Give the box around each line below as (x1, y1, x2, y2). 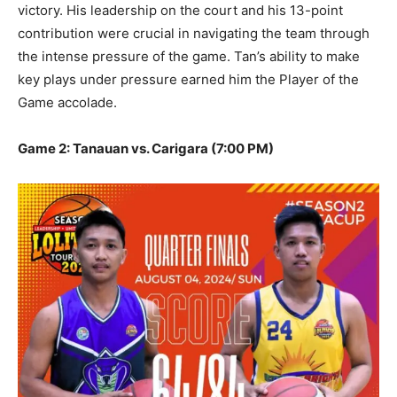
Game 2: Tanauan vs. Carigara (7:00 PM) (18, 139, 274, 157)
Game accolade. (18, 93, 117, 111)
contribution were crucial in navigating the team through (18, 24, 370, 42)
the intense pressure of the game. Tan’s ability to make (18, 47, 360, 65)
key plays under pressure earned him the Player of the (18, 70, 359, 88)
